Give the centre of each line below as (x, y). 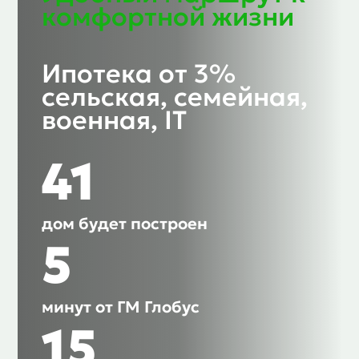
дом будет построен (125, 224)
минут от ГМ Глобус (121, 307)
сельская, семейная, (175, 97)
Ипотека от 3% (139, 74)
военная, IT (115, 120)
